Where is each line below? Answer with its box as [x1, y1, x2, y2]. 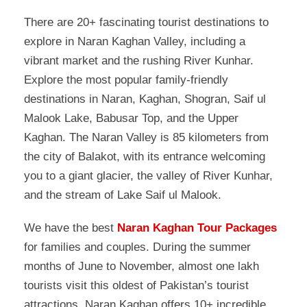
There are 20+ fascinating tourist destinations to [24, 16, 269, 29]
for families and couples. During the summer [24, 241, 251, 254]
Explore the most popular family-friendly [24, 73, 228, 87]
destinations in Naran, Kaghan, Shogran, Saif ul [24, 93, 266, 106]
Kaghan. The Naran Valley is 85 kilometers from [24, 131, 269, 145]
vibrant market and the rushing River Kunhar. [24, 54, 254, 68]
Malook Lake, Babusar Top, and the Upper [24, 112, 238, 125]
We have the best [24, 221, 117, 235]
